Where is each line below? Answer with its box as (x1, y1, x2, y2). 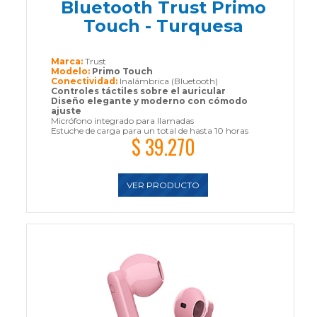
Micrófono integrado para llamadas (50, 115, 194, 126)
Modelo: (50, 65, 92, 76)
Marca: (50, 55, 85, 67)
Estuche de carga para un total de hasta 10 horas (50, 125, 248, 136)
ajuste (50, 105, 81, 116)
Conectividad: (50, 75, 120, 86)
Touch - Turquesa (83, 15, 243, 36)
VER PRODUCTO (127, 179, 200, 190)
